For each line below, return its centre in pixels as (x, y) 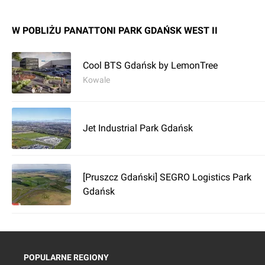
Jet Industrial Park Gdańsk (138, 128)
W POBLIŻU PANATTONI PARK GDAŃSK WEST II (115, 30)
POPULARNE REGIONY (66, 257)
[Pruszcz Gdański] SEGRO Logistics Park (167, 177)
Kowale (96, 80)
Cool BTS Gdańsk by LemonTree (150, 65)
